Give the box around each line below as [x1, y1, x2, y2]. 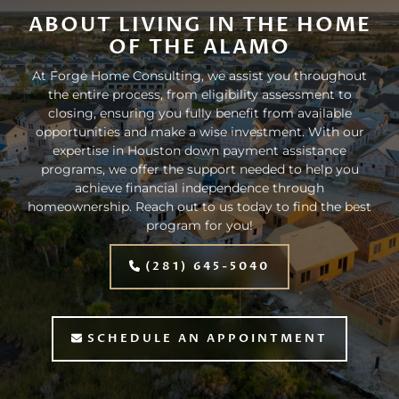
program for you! [146, 217, 253, 234]
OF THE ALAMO [109, 33, 290, 61]
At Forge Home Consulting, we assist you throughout [32, 68, 367, 85]
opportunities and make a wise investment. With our [35, 124, 364, 141]
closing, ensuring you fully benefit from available [47, 105, 352, 122]
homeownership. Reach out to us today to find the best [28, 199, 371, 216]
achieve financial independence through [75, 180, 324, 197]
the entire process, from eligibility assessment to [47, 86, 352, 103]
